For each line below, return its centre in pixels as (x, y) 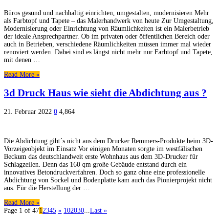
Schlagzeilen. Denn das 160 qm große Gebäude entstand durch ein (95, 164)
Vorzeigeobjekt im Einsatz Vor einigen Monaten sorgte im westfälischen (103, 149)
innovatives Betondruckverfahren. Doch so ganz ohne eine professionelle (104, 172)
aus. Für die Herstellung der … (47, 188)
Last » (99, 210)
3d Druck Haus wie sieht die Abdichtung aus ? (105, 93)
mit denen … (22, 60)
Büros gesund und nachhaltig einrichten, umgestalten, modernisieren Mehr (107, 13)
